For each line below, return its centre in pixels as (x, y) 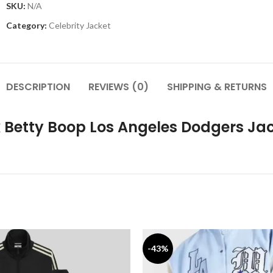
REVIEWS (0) (119, 87)
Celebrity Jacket (80, 25)
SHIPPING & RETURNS (217, 87)
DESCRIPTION (38, 87)
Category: (27, 25)
